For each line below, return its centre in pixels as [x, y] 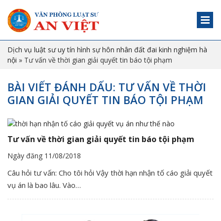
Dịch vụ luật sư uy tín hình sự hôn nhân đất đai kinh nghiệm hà [107, 49]
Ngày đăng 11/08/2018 [44, 155]
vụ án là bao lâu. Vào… [44, 185]
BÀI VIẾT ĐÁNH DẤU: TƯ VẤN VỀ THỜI [107, 87]
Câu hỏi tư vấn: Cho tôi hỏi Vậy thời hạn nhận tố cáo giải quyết [110, 172]
